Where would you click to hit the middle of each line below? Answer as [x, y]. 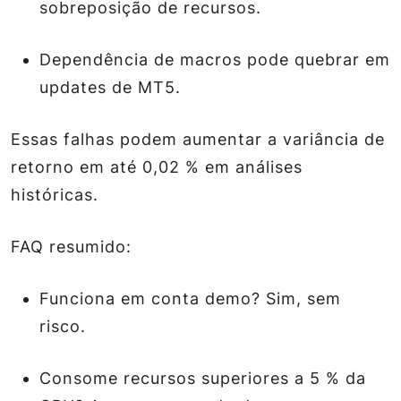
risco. [63, 326]
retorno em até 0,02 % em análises [157, 167]
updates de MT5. [110, 87]
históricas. [55, 195]
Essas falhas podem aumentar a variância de [198, 139]
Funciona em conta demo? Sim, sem [190, 299]
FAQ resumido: [71, 247]
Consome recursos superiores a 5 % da [203, 378]
